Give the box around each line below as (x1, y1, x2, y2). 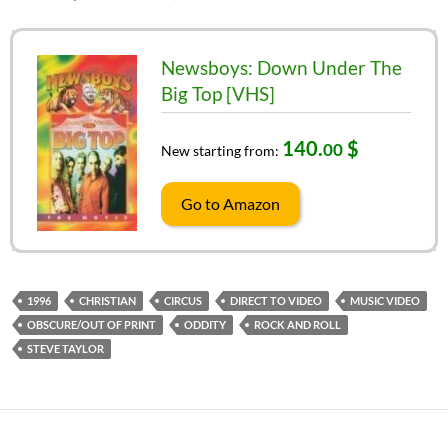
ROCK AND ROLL (254, 317, 341, 331)
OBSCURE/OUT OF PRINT (27, 317, 156, 331)
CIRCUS (164, 293, 202, 307)
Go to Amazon (181, 193, 280, 213)
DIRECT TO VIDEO (230, 293, 322, 307)
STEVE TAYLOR (27, 341, 104, 355)
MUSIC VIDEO (350, 293, 420, 307)
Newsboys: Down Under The (161, 55, 402, 79)
